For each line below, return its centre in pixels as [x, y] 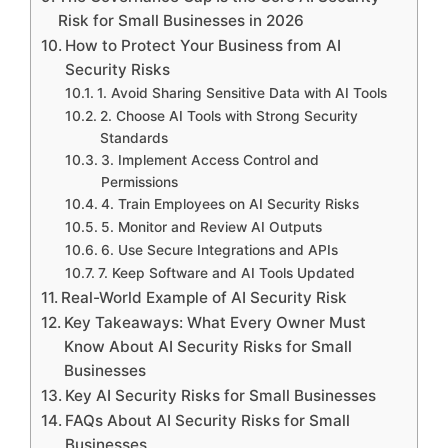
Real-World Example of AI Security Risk [204, 298]
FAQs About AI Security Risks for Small [208, 421]
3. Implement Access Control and [209, 160]
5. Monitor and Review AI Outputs [211, 227]
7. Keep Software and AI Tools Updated [226, 273]
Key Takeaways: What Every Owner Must [215, 323]
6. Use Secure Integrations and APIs [219, 250]
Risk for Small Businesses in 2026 [181, 21]
